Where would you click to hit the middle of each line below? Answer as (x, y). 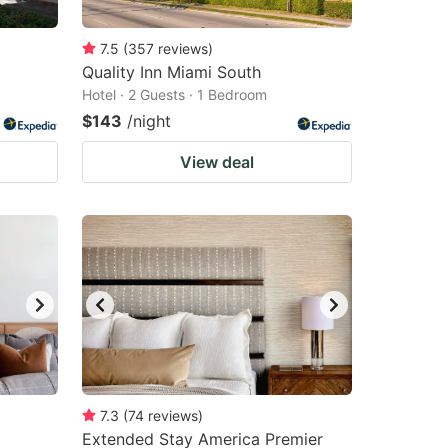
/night (149, 121)
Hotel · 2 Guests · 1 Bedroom (174, 94)
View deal (217, 162)
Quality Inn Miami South (171, 72)
